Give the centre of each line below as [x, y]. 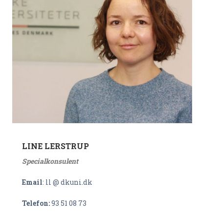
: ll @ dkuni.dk [67, 182]
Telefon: [37, 203]
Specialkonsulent [50, 161]
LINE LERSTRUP [55, 146]
